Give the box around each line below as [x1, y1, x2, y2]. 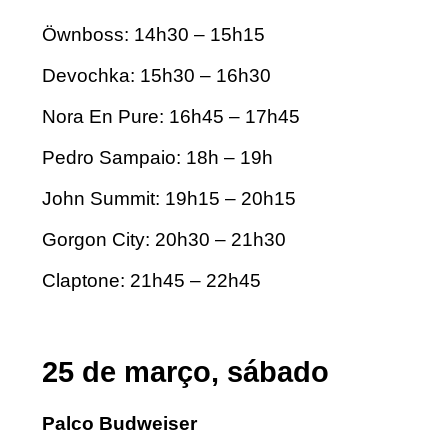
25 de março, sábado [42, 356, 329, 389]
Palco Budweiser [42, 413, 197, 435]
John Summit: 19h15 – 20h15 [42, 187, 296, 209]
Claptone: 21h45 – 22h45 [42, 269, 266, 291]
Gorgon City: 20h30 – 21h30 [42, 228, 286, 250]
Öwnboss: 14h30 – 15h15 [42, 23, 265, 45]
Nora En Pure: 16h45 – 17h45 [42, 105, 300, 127]
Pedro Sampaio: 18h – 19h [42, 146, 273, 168]
